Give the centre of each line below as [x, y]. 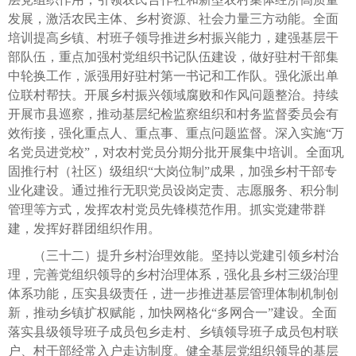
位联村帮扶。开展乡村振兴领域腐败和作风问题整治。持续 [173, 95]
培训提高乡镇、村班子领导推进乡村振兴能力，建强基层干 [173, 37]
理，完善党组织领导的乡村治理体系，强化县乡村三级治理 [173, 274]
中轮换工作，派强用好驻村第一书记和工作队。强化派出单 [173, 75]
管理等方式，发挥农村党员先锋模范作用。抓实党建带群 [167, 209]
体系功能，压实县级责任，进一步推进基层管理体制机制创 [173, 293]
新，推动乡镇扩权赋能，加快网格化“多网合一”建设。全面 [172, 312]
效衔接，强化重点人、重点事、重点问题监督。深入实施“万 [176, 133]
